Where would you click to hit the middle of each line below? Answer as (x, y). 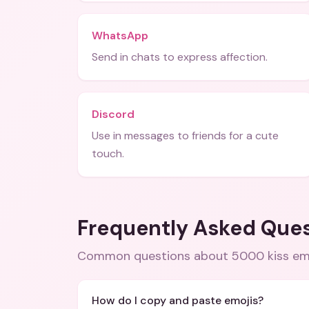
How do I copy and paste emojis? (178, 300)
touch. (108, 153)
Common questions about (154, 256)
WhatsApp (120, 36)
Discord (113, 114)
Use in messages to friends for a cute (185, 136)
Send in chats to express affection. (180, 57)
